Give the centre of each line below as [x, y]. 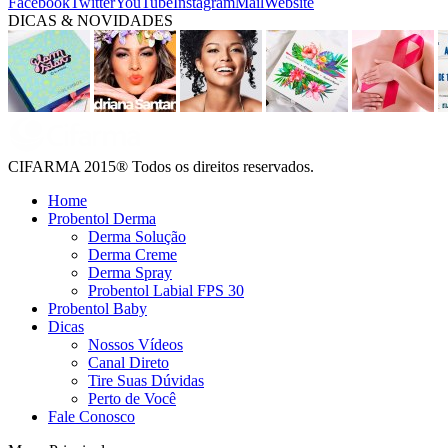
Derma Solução [137, 236]
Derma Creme [132, 254]
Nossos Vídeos [135, 344]
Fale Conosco [91, 416]
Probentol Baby [97, 308]
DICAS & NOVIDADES [90, 20]
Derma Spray [130, 272]
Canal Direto [128, 362]
